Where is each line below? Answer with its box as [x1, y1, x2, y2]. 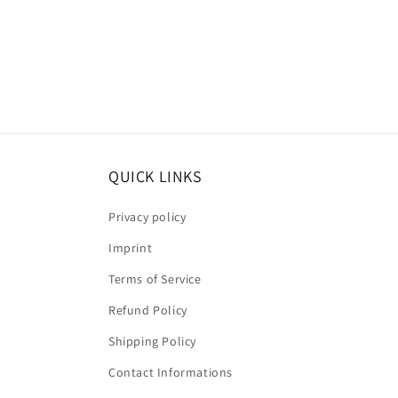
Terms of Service [108, 271, 202, 288]
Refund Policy [108, 302, 187, 319]
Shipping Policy [108, 333, 196, 350]
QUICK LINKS [108, 166, 203, 187]
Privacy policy [108, 209, 187, 226]
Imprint [108, 240, 153, 257]
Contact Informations [108, 364, 233, 381]
